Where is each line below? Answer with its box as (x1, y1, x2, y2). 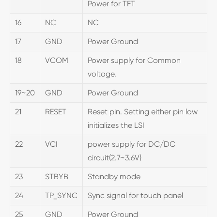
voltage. (88, 69, 116, 78)
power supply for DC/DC (88, 139, 175, 149)
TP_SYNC (45, 190, 77, 200)
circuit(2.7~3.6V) (88, 153, 141, 162)
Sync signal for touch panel (88, 190, 183, 200)
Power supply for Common (88, 55, 181, 65)
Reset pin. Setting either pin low (88, 107, 198, 116)
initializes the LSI (88, 120, 144, 130)
